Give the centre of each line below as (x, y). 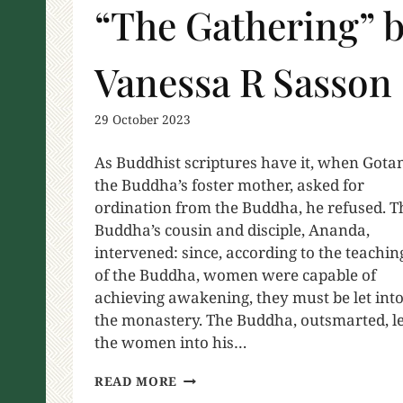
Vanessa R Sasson (243, 81)
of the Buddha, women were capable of (235, 275)
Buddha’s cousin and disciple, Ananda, (232, 230)
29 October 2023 (143, 120)
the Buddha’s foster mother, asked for (229, 185)
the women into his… (171, 343)
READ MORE (136, 381)
